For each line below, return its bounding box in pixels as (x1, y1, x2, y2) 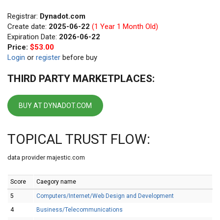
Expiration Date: (7, 32, 59, 41)
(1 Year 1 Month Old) (90, 22, 158, 31)
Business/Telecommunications (36, 206, 123, 213)
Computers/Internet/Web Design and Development (36, 192, 174, 199)
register (36, 53, 60, 62)
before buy (60, 53, 97, 62)
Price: (7, 43, 30, 52)
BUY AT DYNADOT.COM (19, 102, 92, 110)
